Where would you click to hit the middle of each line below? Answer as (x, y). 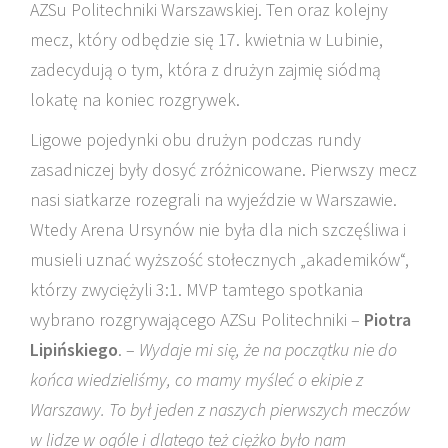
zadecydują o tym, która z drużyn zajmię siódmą (205, 69)
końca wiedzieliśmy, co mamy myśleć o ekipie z (196, 379)
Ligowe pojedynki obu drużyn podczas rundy (195, 139)
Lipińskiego (74, 349)
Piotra (387, 319)
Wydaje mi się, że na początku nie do (268, 349)
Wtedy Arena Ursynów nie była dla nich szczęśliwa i (218, 229)
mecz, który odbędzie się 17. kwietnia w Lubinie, (206, 39)
